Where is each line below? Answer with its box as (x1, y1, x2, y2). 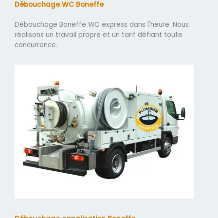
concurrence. (15, 40, 57, 50)
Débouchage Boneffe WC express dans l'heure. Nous (15, 19, 189, 29)
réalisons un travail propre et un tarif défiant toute (15, 30, 182, 39)
